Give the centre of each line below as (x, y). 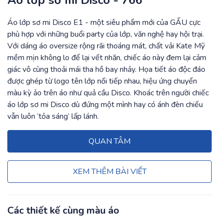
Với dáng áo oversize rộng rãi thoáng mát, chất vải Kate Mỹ (106, 46)
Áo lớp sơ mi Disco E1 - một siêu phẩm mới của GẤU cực (104, 22)
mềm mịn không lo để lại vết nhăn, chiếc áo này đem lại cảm (107, 58)
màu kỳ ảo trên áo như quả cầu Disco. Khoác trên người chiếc (108, 93)
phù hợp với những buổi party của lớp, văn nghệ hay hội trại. (106, 34)
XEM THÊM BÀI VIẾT (109, 172)
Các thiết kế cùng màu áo (63, 210)
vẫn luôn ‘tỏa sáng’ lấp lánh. (53, 116)
